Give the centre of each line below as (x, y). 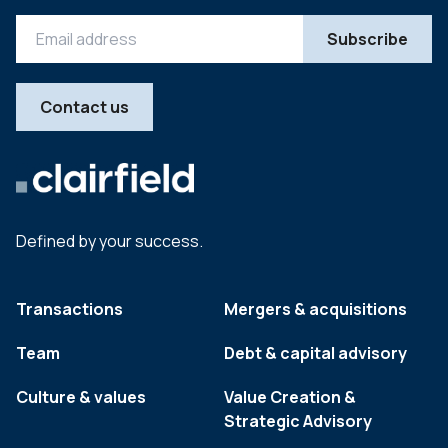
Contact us (84, 107)
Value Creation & (290, 397)
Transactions (69, 309)
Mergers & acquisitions (315, 309)
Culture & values (81, 397)
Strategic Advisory (298, 421)
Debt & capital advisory (315, 353)
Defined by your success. (109, 241)
